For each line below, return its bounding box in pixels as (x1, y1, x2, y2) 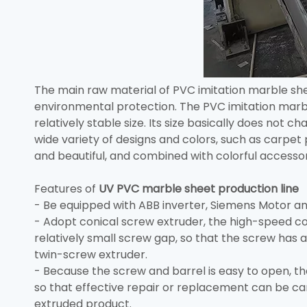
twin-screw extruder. (34, 247, 147, 262)
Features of (34, 181, 99, 197)
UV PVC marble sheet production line (99, 181, 299, 197)
